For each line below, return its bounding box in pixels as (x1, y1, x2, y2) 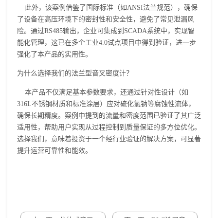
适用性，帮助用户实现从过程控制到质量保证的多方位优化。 (17, 124, 201, 131)
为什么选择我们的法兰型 (17, 70, 92, 77)
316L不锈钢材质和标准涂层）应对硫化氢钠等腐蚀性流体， (17, 100, 195, 108)
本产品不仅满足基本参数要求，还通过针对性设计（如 (17, 89, 188, 96)
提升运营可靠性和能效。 (17, 147, 92, 155)
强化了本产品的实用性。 (17, 51, 94, 58)
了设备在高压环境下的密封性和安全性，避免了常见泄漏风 (17, 16, 194, 23)
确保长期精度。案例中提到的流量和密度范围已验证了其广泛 (17, 112, 201, 120)
